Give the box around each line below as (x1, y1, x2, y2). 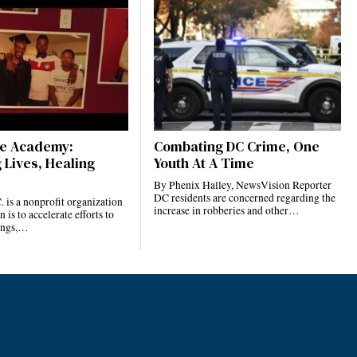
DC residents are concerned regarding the (153, 190, 335, 206)
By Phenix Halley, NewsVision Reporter (153, 178, 331, 193)
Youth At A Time (153, 154, 254, 174)
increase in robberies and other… (153, 203, 300, 218)
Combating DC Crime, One (153, 137, 320, 157)
